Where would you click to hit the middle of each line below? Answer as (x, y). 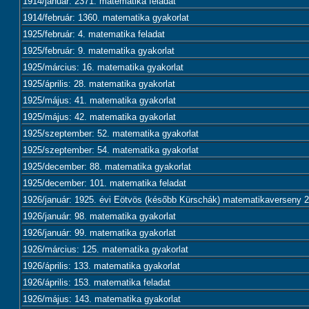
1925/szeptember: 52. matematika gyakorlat (111, 133)
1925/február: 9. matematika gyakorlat (99, 51)
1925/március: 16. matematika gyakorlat (103, 67)
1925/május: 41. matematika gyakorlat (99, 100)
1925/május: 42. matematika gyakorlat (99, 117)
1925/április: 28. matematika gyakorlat (99, 84)
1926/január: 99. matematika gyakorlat (99, 233)
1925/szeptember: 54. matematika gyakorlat (111, 150)
